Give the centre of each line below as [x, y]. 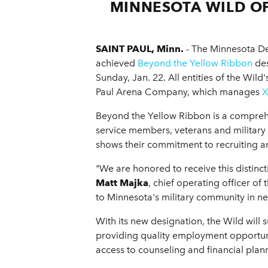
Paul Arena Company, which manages [179, 92]
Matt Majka [122, 183]
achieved [117, 63]
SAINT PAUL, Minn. [140, 49]
